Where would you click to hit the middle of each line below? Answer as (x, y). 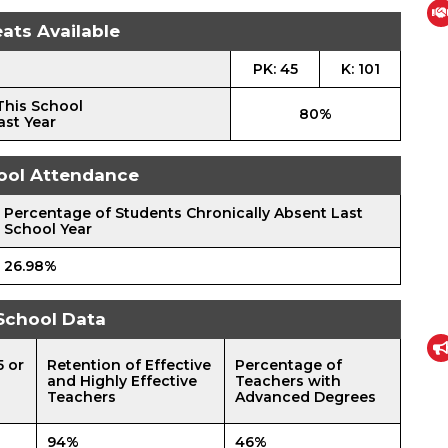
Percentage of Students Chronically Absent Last (183, 213)
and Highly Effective (122, 381)
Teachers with (288, 381)
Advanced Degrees (305, 397)
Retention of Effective (129, 365)
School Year (48, 229)
